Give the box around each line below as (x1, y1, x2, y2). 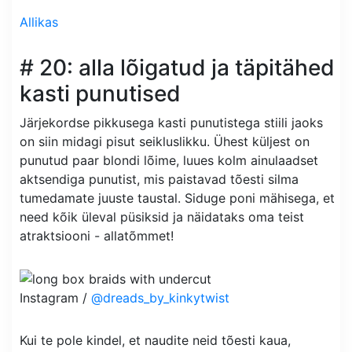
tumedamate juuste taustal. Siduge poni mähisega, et (20, 189, 335, 206)
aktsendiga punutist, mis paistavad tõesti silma (20, 170, 299, 187)
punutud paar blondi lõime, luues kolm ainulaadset (20, 152, 318, 168)
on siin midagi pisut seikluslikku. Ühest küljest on (20, 133, 310, 149)
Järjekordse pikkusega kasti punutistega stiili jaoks (20, 114, 323, 130)
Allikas (20, 13, 58, 30)
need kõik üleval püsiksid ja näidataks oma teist (20, 208, 304, 225)
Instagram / (20, 290, 91, 306)
